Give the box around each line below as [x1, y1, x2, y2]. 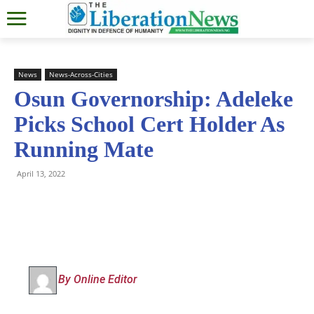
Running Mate [14, 136, 153, 162]
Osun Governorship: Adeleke [14, 86, 293, 111]
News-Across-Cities [49, 69, 113, 79]
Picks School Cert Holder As [14, 111, 285, 137]
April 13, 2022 [17, 168, 65, 179]
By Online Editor [58, 272, 137, 286]
